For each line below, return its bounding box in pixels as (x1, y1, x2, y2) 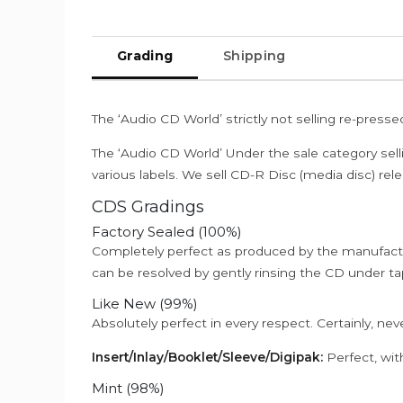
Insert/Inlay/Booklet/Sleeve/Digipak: (92, 349, 323, 364)
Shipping (223, 48, 286, 65)
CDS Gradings (92, 197, 204, 218)
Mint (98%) (92, 379, 165, 397)
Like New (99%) (92, 294, 198, 312)
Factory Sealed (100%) (92, 222, 242, 240)
